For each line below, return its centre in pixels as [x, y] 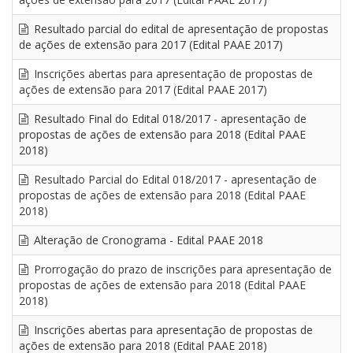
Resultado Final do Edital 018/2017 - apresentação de [168, 119]
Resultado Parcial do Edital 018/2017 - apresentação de [173, 179]
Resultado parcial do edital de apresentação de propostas [179, 29]
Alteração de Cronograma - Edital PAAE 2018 [147, 240]
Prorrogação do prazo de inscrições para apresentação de [181, 269]
